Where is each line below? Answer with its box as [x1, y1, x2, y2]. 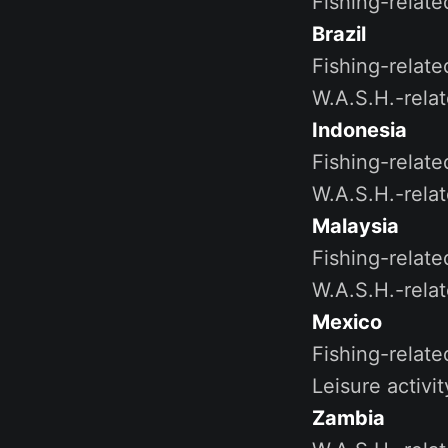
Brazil [312, 21, 366, 46]
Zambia [312, 405, 385, 430]
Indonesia [312, 117, 407, 142]
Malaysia [312, 213, 399, 238]
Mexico [312, 309, 382, 334]
